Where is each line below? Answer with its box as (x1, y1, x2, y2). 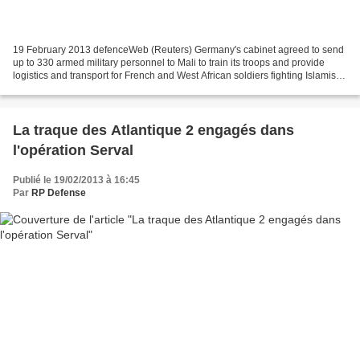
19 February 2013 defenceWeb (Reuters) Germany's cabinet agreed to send (13, 43, 344, 55)
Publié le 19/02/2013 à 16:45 (13, 174, 140, 186)
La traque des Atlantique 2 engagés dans (13, 121, 294, 138)
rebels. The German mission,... (13, 82, 145, 94)
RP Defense (31, 186, 86, 198)
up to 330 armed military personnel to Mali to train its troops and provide (13, 56, 325, 68)
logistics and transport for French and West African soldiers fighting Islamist (13, 69, 338, 81)
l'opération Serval (13, 141, 133, 158)
